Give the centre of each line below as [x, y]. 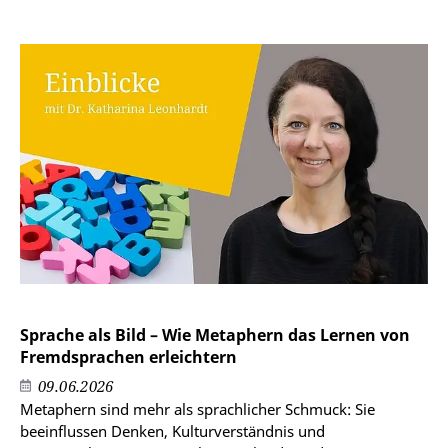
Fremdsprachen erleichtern [128, 357]
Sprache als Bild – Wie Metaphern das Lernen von [215, 335]
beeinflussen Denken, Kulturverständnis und [172, 431]
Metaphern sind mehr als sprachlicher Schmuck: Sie [197, 409]
